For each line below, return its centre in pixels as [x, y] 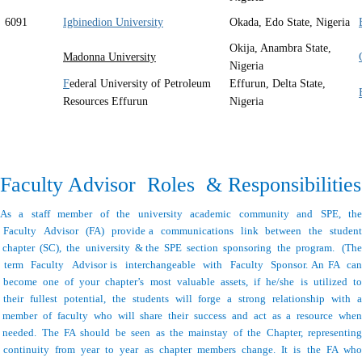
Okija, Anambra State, [280, 48]
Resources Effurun [105, 102]
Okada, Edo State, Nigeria [290, 23]
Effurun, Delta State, [278, 84]
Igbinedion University [113, 23]
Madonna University [109, 57]
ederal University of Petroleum [142, 84]
